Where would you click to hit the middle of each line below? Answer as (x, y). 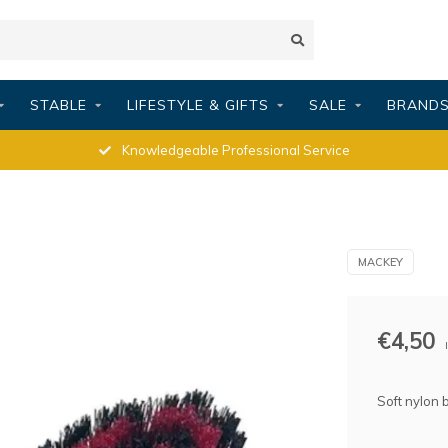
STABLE (58, 105)
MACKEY (380, 262)
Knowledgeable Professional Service (234, 150)
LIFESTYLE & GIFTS (197, 105)
